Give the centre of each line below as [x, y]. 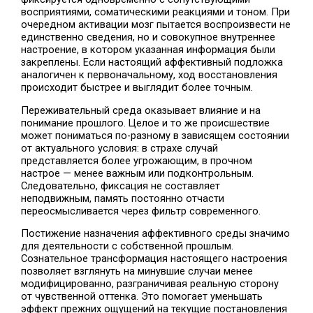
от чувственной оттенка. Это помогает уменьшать [142, 297]
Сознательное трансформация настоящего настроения [154, 259]
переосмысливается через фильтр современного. [141, 211]
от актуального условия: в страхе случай [120, 148]
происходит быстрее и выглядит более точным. [137, 88]
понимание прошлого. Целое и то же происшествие [146, 123]
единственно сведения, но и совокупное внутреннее [148, 37]
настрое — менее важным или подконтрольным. [138, 173]
